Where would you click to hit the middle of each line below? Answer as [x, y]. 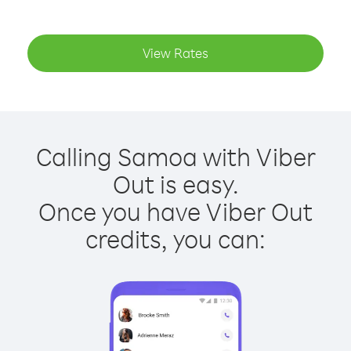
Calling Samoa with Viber [175, 156]
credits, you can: [175, 239]
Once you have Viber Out [175, 211]
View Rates [175, 53]
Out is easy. [175, 184]
